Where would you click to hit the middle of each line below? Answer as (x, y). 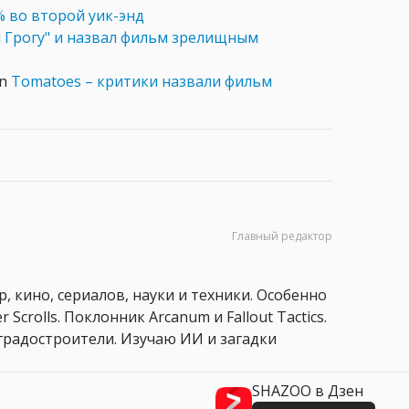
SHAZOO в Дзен (308, 391)
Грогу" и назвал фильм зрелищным (131, 38)
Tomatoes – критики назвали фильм (142, 82)
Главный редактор (282, 236)
